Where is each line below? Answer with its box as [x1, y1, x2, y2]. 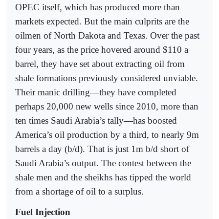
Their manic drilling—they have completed [15, 87, 176, 97]
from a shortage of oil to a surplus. [15, 186, 144, 197]
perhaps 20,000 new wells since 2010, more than [15, 101, 198, 111]
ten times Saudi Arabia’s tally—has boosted [15, 115, 177, 126]
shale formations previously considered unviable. [15, 72, 198, 83]
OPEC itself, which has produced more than [15, 1, 180, 12]
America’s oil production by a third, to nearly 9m [15, 129, 199, 140]
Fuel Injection [15, 207, 70, 218]
